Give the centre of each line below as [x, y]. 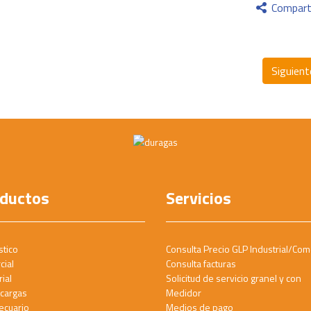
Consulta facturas [201, 264]
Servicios [199, 198]
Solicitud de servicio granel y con [234, 278]
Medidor [184, 293]
